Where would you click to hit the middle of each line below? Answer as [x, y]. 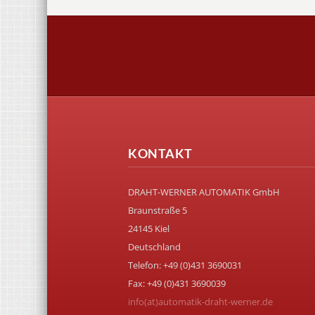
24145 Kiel [149, 229]
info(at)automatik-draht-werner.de [200, 302]
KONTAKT [160, 153]
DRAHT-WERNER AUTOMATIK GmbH [204, 192]
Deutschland [154, 247]
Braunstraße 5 [157, 210]
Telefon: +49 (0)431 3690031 [185, 265]
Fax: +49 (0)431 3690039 [177, 283]
